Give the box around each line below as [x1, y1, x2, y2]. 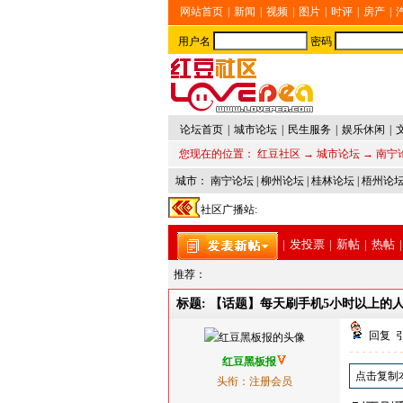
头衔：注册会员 [217, 375, 292, 388]
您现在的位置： [179, 148, 257, 160]
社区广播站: [201, 203, 257, 216]
